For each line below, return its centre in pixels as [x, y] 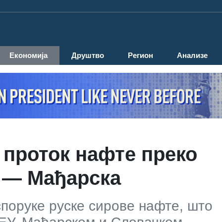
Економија [28, 55]
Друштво [88, 55]
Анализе [192, 55]
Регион [140, 55]
